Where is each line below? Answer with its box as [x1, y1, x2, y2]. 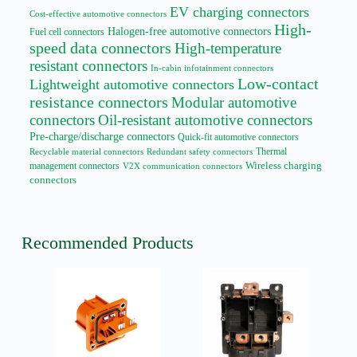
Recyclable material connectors [29, 146, 143, 156]
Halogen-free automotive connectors [107, 25, 271, 37]
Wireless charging [245, 159, 322, 171]
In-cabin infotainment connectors [150, 62, 273, 73]
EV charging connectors [169, 3, 309, 20]
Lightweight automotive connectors [29, 76, 234, 92]
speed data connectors [29, 38, 171, 57]
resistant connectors [29, 57, 147, 74]
